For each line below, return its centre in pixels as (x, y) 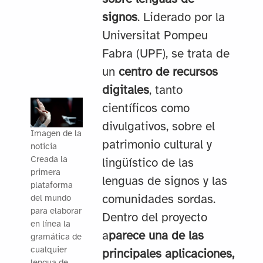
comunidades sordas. (159, 200)
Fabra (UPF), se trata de (166, 54)
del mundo (50, 199)
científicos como (146, 109)
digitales (125, 91)
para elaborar (56, 212)
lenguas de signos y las (164, 182)
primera (45, 173)
